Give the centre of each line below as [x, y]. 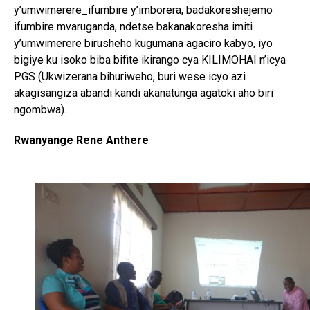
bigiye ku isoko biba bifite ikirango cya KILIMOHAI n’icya [150, 60]
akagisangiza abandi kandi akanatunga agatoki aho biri [144, 93]
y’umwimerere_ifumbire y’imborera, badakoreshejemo [143, 10]
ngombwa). [40, 110]
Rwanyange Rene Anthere [81, 140]
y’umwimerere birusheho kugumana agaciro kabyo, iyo [143, 44]
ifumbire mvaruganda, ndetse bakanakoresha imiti [133, 27]
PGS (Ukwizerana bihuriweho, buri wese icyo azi [130, 77]
